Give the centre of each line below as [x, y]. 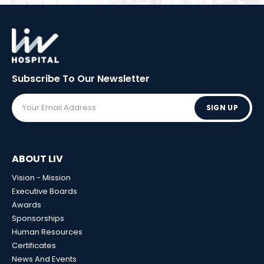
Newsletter [123, 78]
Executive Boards [44, 191]
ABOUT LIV [37, 159]
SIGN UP [222, 107]
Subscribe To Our [55, 78]
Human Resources [47, 232]
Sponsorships [38, 218]
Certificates [34, 245]
